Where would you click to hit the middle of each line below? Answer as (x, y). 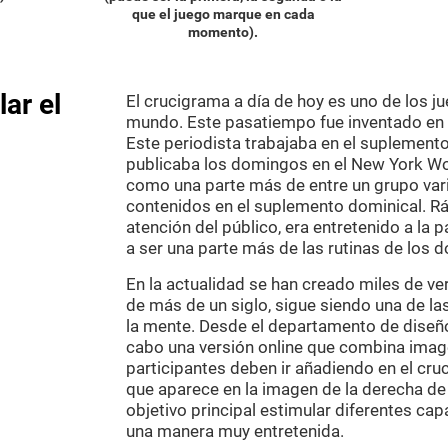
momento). (223, 31)
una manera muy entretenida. (235, 431)
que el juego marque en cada (223, 13)
